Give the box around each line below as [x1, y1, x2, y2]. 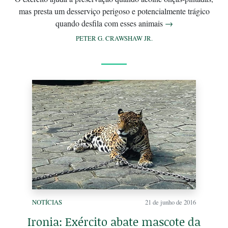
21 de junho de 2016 [145, 197, 196, 207]
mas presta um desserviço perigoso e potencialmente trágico [18, 6, 210, 17]
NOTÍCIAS [32, 197, 62, 207]
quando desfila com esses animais [55, 18, 165, 29]
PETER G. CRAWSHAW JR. [75, 34, 153, 43]
